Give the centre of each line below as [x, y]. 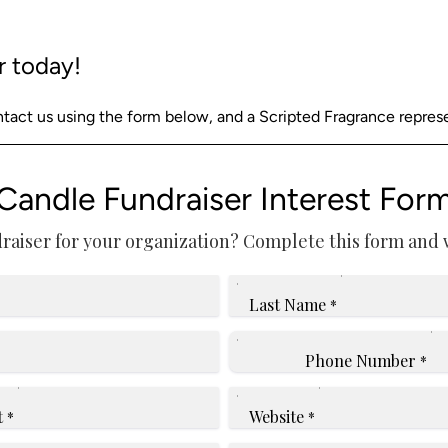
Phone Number [360, 360]
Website [276, 416]
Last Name [287, 304]
